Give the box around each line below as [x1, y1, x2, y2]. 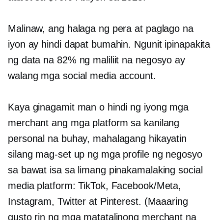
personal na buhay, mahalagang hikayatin [8, 133, 187, 144]
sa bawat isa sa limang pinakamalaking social [8, 165, 203, 176]
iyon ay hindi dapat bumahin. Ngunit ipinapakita [8, 39, 211, 50]
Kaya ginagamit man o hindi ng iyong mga [8, 102, 189, 113]
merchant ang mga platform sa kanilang [8, 117, 180, 129]
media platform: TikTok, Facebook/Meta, [8, 180, 182, 192]
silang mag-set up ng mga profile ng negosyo [8, 149, 202, 160]
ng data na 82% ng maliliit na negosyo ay [8, 55, 185, 66]
